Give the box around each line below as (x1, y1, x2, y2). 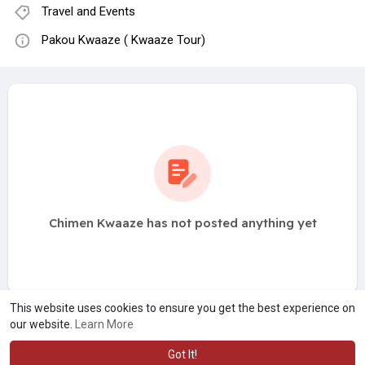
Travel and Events (42, 4, 135, 20)
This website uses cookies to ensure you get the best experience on (10, 301, 355, 314)
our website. (10, 318, 75, 331)
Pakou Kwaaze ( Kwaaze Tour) (42, 33, 205, 48)
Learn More (75, 318, 134, 331)
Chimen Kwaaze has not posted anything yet (48, 215, 317, 231)
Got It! (168, 348, 197, 361)
